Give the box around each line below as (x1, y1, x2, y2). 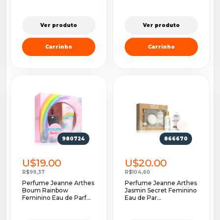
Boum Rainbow (22, 187, 68, 194)
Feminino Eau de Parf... (22, 194, 91, 202)
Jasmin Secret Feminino (125, 187, 197, 194)
